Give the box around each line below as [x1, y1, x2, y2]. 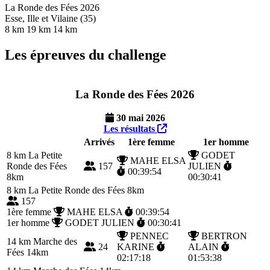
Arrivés [84, 136, 115, 147]
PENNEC [128, 230, 169, 241]
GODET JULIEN [63, 217, 137, 228]
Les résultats [103, 123, 157, 134]
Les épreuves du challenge [5, 46, 166, 63]
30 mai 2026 [113, 112, 165, 123]
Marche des [31, 236, 77, 246]
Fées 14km [7, 246, 48, 257]
